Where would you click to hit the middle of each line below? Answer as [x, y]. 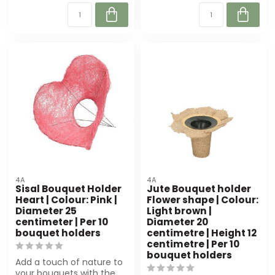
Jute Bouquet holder [199, 188]
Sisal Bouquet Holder [68, 188]
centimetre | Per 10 [193, 244]
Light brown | [179, 211]
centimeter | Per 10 [62, 222]
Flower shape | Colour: [203, 199]
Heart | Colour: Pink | [66, 199]
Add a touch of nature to [69, 262]
